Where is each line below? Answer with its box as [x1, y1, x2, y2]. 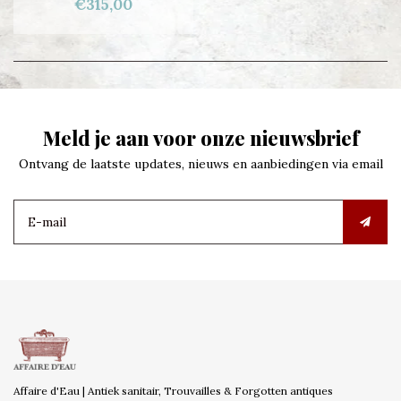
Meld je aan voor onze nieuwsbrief [42, 124, 359, 151]
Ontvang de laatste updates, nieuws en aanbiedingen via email [18, 156, 383, 172]
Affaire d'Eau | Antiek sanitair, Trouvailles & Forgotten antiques [13, 384, 333, 397]
